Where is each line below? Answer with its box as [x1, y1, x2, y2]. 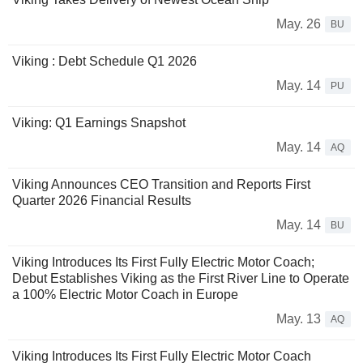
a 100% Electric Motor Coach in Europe [12, 288, 238, 302]
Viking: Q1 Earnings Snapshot [12, 116, 186, 130]
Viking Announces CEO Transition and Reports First [12, 177, 310, 192]
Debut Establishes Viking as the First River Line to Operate [12, 271, 349, 286]
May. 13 [276, 312, 321, 327]
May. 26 [276, 17, 321, 32]
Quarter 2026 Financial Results [12, 194, 191, 208]
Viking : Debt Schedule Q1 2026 [12, 54, 197, 69]
